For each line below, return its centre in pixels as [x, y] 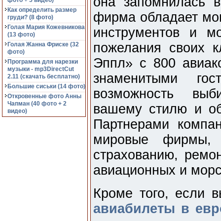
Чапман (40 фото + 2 [37, 104]
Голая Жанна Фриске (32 [43, 44]
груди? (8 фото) [30, 17]
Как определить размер [42, 10]
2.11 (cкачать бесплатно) [44, 76]
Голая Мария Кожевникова [46, 27]
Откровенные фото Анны [44, 96]
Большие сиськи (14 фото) [46, 86]
